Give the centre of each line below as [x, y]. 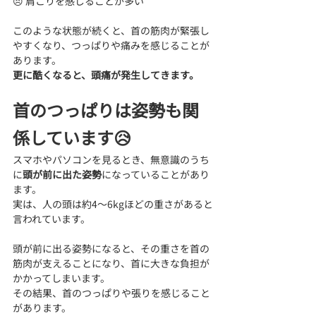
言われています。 [51, 218]
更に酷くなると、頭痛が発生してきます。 [106, 74]
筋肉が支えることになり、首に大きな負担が [111, 263]
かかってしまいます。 [61, 278]
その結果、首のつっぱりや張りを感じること [111, 292]
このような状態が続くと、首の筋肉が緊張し [111, 30]
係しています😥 [72, 137]
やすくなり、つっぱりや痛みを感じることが [111, 45]
